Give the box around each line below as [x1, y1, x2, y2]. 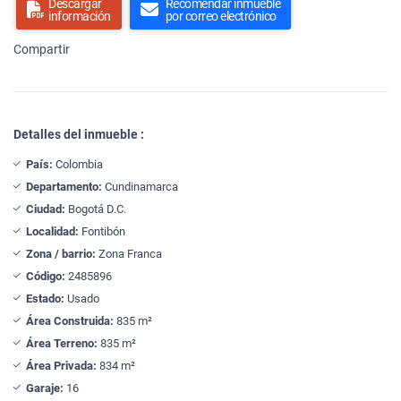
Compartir [13, 41, 70, 56]
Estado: [26, 291, 64, 305]
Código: [26, 269, 65, 283]
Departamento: [26, 179, 102, 193]
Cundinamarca [102, 179, 178, 193]
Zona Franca [96, 246, 162, 260]
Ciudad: [26, 201, 65, 216]
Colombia [53, 157, 103, 171]
